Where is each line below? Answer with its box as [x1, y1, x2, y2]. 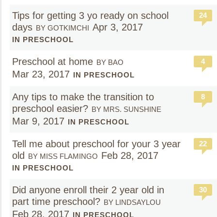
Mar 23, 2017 [12, 69, 70, 79]
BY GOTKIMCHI [36, 24, 89, 32]
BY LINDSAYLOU [104, 198, 161, 206]
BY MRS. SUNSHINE [92, 105, 161, 113]
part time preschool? [12, 196, 100, 207]
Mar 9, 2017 [12, 116, 64, 126]
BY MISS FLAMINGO [28, 152, 98, 160]
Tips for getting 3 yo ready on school [12, 10, 169, 21]
